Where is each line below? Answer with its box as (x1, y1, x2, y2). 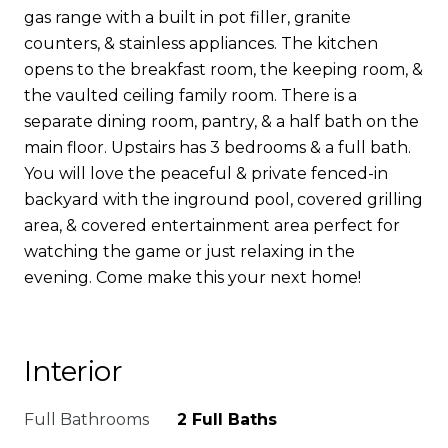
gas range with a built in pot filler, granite (24, 8, 351, 27)
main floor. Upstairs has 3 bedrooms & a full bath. (24, 138, 411, 157)
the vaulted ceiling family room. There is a (24, 86, 357, 105)
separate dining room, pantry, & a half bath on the (24, 112, 419, 131)
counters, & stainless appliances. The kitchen (24, 34, 378, 53)
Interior (24, 354, 123, 388)
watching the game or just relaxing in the (24, 242, 355, 261)
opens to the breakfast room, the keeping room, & (24, 60, 423, 79)
